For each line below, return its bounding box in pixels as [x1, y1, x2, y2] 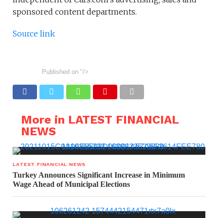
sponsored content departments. [13, 7, 137, 17]
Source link [13, 29, 55, 39]
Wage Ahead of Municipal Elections [13, 180, 130, 189]
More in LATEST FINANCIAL [20, 113, 179, 127]
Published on [42, 68, 79, 76]
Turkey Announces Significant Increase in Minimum [13, 171, 185, 180]
